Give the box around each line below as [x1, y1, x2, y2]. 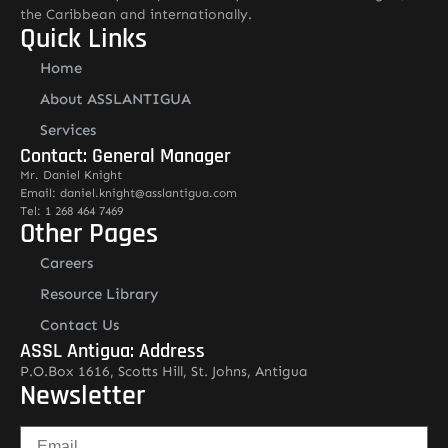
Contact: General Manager [20, 143, 231, 169]
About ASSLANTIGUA [40, 90, 191, 108]
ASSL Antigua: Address [20, 338, 205, 364]
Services [40, 121, 96, 139]
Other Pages [20, 216, 158, 252]
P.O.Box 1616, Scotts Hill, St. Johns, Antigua [20, 363, 308, 380]
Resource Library [40, 285, 159, 303]
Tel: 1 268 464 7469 [20, 204, 123, 218]
